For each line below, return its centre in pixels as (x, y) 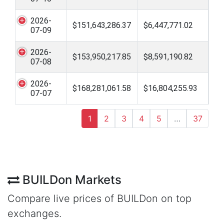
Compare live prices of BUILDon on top (99, 198)
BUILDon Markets (70, 179)
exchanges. (34, 213)
